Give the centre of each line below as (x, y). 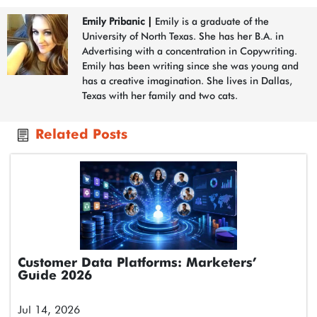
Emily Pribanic (113, 21)
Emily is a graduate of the (211, 21)
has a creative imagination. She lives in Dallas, (187, 80)
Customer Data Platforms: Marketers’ (137, 263)
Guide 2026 (55, 276)
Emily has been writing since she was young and (190, 65)
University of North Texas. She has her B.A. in (183, 36)
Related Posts (81, 134)
